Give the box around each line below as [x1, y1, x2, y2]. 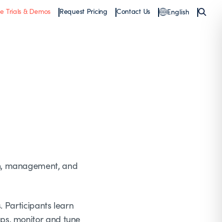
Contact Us [116, 6, 150, 16]
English [167, 7, 189, 16]
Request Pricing [59, 6, 108, 16]
